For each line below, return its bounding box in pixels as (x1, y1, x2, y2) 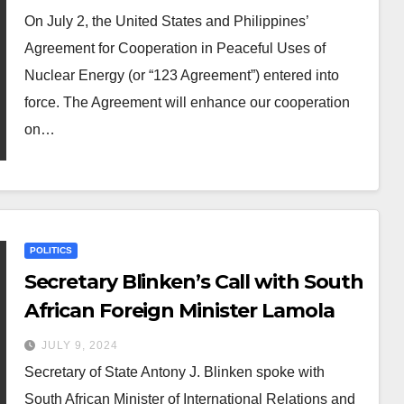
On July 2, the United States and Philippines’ (23, 14, 308, 29)
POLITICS (29, 245, 72, 255)
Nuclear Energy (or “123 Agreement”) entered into (23, 68, 339, 83)
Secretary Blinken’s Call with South (23, 270, 364, 294)
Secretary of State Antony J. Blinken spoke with (23, 364, 325, 380)
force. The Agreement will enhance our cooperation (23, 95, 350, 110)
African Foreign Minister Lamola (23, 298, 335, 323)
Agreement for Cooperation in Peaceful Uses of (23, 41, 326, 56)
